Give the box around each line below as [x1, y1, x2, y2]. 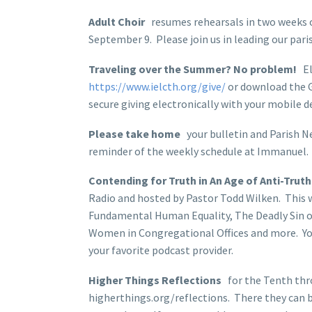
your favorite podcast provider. [88, 243, 233, 258]
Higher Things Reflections [88, 272, 221, 287]
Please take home [88, 126, 180, 141]
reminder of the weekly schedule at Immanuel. [88, 143, 309, 158]
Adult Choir [88, 15, 151, 29]
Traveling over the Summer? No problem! [88, 62, 297, 77]
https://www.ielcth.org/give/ [88, 79, 226, 94]
